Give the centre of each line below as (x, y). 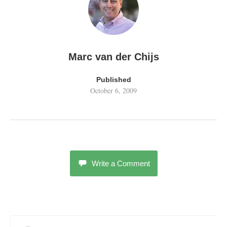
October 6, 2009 (113, 90)
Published (113, 80)
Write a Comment (121, 163)
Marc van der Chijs (113, 57)
